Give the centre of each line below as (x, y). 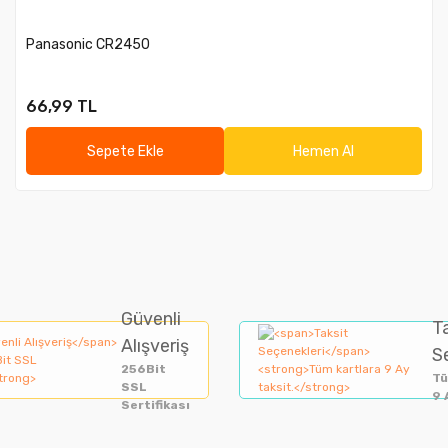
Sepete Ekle (125, 151)
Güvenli (151, 319)
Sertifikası (155, 405)
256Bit (143, 369)
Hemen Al (323, 151)
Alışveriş (155, 346)
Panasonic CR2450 (88, 44)
